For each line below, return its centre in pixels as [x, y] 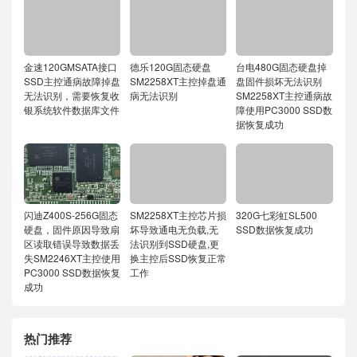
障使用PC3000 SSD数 [284, 110]
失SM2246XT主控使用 [72, 258]
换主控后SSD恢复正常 [178, 258]
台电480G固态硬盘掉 [282, 67]
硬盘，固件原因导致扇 [72, 229]
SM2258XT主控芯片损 [178, 215]
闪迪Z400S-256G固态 [71, 215]
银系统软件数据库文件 [72, 110]
